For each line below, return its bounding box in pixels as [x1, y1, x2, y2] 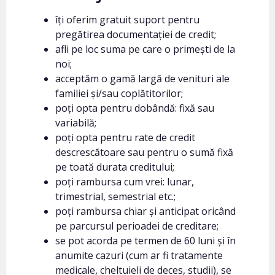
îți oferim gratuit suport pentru [55, 13, 199, 26]
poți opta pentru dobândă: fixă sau [55, 101, 214, 115]
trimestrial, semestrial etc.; [55, 190, 176, 203]
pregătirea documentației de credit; [55, 28, 216, 41]
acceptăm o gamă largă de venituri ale [55, 72, 230, 85]
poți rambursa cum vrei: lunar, [55, 175, 194, 188]
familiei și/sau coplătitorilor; [55, 87, 183, 100]
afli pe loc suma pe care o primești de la [55, 42, 235, 56]
